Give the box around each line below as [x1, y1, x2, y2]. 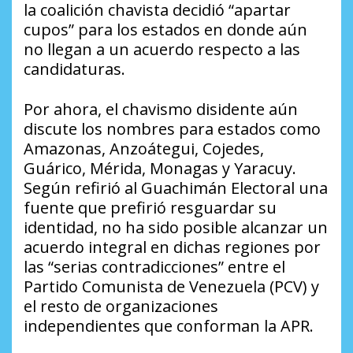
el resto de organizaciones [24, 295, 218, 318]
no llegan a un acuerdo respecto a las [24, 39, 300, 61]
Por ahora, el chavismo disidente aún [24, 98, 298, 121]
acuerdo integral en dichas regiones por [24, 236, 321, 258]
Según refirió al [24, 177, 141, 199]
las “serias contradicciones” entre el [24, 256, 285, 278]
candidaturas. [24, 58, 125, 80]
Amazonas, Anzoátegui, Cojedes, [24, 138, 264, 160]
